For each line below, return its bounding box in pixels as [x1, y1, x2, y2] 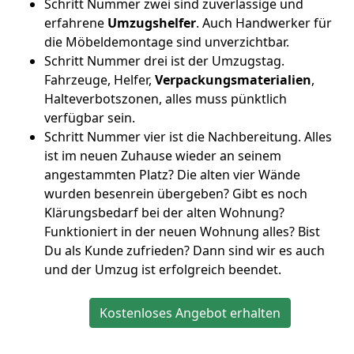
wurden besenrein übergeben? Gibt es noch [44, 185, 307, 202]
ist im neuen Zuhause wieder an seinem [44, 147, 281, 164]
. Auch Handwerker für [196, 14, 332, 32]
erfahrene [44, 14, 107, 32]
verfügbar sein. [44, 109, 135, 126]
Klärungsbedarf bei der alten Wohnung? [44, 204, 284, 221]
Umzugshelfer [107, 14, 196, 32]
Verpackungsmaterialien [155, 71, 311, 88]
